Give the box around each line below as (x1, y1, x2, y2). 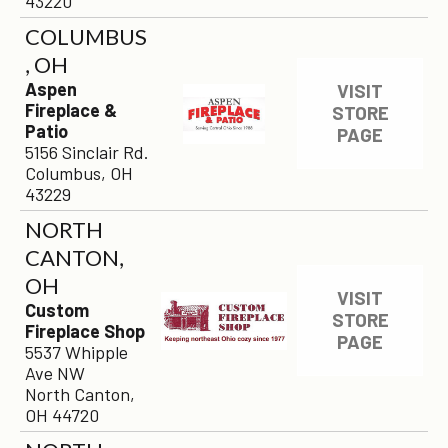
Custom (25, 299, 89, 321)
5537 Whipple (25, 341, 128, 363)
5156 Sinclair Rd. (25, 141, 149, 163)
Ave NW (25, 362, 85, 384)
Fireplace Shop (25, 320, 145, 342)
